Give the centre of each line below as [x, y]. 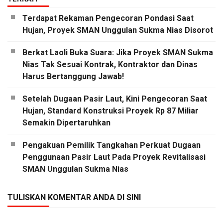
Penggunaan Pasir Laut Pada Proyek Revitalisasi [114, 157]
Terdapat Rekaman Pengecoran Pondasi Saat [108, 18]
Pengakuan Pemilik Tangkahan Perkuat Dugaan [111, 145]
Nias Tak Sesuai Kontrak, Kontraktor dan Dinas [110, 65]
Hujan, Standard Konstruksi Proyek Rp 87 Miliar [111, 111]
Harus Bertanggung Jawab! [73, 77]
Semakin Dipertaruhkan [66, 123]
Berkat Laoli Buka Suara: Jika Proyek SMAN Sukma [118, 53]
